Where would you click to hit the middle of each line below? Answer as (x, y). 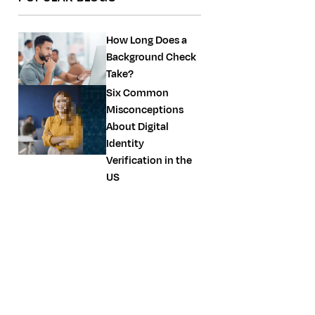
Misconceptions (145, 110)
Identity (125, 143)
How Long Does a (147, 40)
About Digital (137, 127)
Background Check (151, 57)
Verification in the (149, 160)
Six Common (137, 93)
